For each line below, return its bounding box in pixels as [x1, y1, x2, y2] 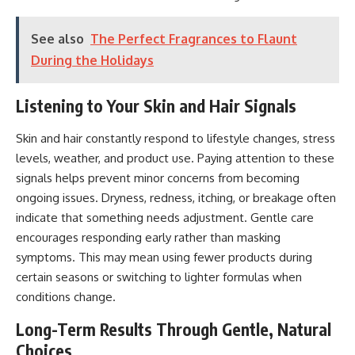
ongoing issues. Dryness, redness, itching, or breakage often [16, 189, 336, 205]
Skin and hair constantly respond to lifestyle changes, [16, 130, 303, 146]
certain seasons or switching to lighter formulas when [16, 269, 302, 284]
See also [31, 30, 84, 47]
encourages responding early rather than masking [16, 229, 281, 245]
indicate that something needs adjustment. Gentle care [16, 209, 314, 225]
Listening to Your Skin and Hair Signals [16, 94, 296, 116]
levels [16, 150, 48, 166]
